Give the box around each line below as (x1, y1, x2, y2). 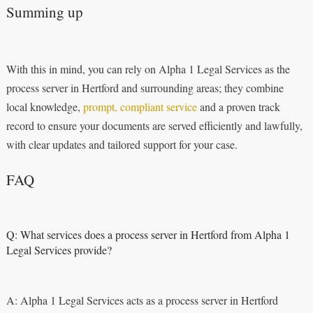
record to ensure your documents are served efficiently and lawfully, (6, 117, 303, 133)
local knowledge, (6, 99, 83, 114)
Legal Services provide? (6, 242, 112, 257)
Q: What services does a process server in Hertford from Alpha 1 (6, 226, 290, 242)
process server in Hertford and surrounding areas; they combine (6, 80, 284, 95)
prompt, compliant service (82, 99, 197, 114)
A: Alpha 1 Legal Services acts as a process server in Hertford (6, 292, 278, 307)
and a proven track (196, 99, 280, 114)
